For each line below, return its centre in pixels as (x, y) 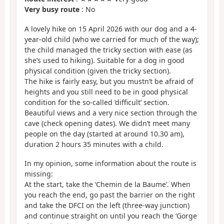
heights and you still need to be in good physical (106, 91)
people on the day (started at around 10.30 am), (104, 133)
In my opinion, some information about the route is (110, 163)
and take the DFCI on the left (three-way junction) (107, 205)
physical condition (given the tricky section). (98, 70)
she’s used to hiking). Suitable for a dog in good (104, 60)
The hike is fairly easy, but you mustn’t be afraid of (109, 81)
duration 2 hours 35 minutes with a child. (94, 144)
